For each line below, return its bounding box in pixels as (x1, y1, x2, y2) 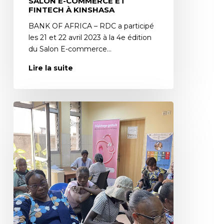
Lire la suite (28, 63, 73, 72)
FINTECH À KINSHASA (28, 4, 114, 14)
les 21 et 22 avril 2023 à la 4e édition (28, 32, 151, 42)
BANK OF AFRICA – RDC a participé (28, 21, 154, 30)
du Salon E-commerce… (28, 44, 111, 53)
